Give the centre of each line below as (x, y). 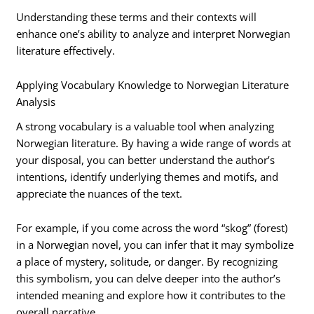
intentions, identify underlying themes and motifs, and (148, 176)
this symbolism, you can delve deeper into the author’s (149, 279)
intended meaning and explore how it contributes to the (151, 295)
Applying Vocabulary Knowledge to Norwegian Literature (153, 85)
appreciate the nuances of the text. (100, 193)
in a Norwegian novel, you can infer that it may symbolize (155, 245)
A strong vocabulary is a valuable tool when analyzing (145, 126)
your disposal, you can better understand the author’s (146, 159)
